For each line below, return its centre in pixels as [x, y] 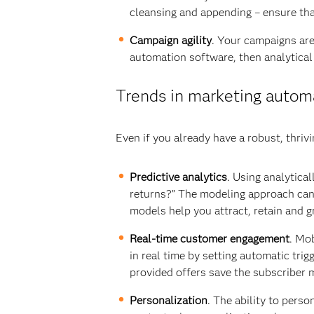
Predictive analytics [178, 177]
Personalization [168, 300]
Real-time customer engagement [209, 239]
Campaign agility [170, 40]
